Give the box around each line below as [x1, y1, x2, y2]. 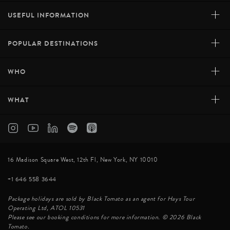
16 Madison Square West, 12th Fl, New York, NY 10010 [8, 156, 158, 165]
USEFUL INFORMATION [8, 10, 89, 21]
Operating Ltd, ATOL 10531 [8, 204, 85, 213]
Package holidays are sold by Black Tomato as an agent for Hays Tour [8, 195, 195, 204]
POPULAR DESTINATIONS [8, 39, 98, 49]
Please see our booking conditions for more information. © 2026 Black [8, 213, 201, 222]
